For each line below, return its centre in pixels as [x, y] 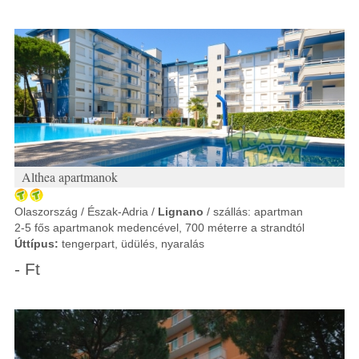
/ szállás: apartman [253, 212]
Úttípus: [36, 244]
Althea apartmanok [70, 177]
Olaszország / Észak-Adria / [86, 212]
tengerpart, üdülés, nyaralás [131, 244]
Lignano [181, 212]
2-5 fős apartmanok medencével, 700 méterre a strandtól [159, 228]
